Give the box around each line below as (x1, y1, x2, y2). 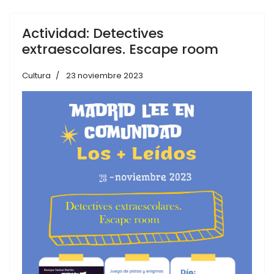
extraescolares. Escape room (22, 40, 218, 59)
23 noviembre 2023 (66, 70, 143, 82)
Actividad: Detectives (22, 24, 164, 43)
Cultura (22, 70, 51, 82)
